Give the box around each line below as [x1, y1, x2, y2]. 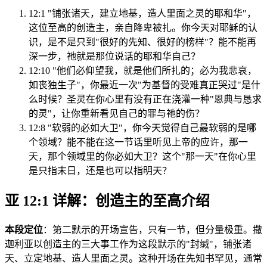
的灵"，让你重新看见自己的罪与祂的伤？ [29, 108, 204, 119]
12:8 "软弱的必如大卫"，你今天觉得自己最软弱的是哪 [29, 123, 256, 133]
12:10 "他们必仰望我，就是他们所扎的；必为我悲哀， [29, 66, 257, 76]
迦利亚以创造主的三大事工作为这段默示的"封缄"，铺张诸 [5, 238, 252, 249]
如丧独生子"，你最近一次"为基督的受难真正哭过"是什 [29, 80, 260, 90]
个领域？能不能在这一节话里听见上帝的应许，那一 [29, 137, 248, 147]
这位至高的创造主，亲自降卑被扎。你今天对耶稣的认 [29, 23, 257, 33]
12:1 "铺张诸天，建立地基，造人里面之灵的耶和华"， [29, 8, 256, 18]
